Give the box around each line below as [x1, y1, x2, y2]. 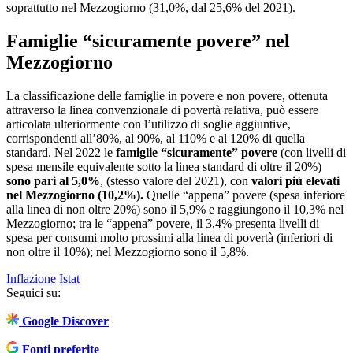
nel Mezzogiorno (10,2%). [6, 188, 143, 203]
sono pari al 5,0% [6, 174, 100, 188]
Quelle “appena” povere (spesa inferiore [143, 188, 345, 203]
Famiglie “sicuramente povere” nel [6, 31, 290, 52]
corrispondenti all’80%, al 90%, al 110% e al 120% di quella [6, 132, 305, 146]
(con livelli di [277, 146, 346, 160]
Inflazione [6, 272, 56, 286]
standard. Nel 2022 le [6, 146, 113, 160]
